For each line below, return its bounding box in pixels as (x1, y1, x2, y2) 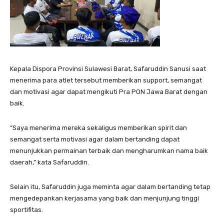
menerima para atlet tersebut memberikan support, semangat (10, 76, 202, 84)
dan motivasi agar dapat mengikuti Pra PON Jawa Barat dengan (10, 87, 207, 95)
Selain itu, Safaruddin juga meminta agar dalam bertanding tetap (10, 182, 210, 190)
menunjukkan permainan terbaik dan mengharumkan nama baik (10, 146, 208, 154)
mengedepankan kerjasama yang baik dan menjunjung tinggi (10, 194, 199, 202)
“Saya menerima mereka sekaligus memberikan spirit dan (10, 123, 187, 131)
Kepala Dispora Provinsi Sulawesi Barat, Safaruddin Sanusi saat (10, 64, 206, 72)
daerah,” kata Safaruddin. (10, 158, 89, 166)
